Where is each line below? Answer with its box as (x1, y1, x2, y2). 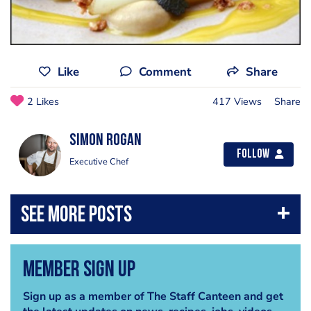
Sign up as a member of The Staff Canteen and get (22, 289, 283, 305)
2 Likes (27, 94, 59, 108)
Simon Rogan (69, 132, 142, 149)
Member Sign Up (22, 260, 135, 283)
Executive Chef (69, 155, 128, 168)
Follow (237, 148, 269, 160)
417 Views (212, 94, 262, 108)
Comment (138, 63, 191, 80)
